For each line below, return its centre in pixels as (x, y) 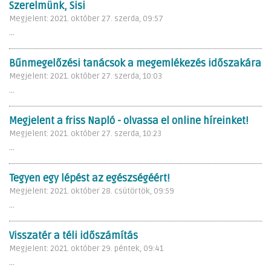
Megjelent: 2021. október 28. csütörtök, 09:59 (92, 191)
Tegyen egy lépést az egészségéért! (89, 178)
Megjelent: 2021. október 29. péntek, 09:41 (86, 248)
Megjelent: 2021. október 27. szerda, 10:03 (86, 76)
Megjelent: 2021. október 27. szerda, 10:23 (85, 133)
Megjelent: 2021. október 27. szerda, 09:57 (86, 18)
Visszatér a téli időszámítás (73, 236)
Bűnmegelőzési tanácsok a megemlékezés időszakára (135, 63)
